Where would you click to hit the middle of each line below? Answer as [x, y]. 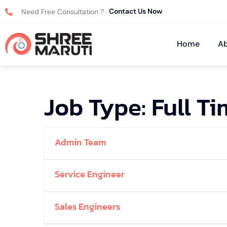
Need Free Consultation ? [62, 11]
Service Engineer [90, 174]
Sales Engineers [87, 206]
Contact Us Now [135, 11]
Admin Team [80, 142]
